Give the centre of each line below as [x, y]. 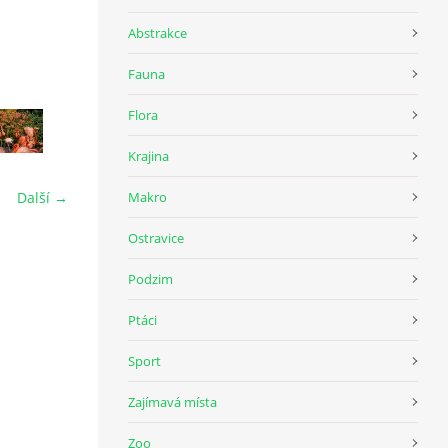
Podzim [150, 278]
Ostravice [156, 237]
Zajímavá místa [172, 401]
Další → [42, 197]
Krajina [148, 155]
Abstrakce [157, 32]
